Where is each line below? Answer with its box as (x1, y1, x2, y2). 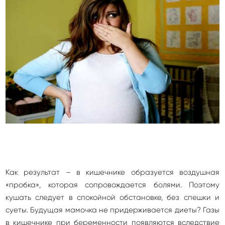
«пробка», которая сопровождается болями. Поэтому (6, 180, 219, 190)
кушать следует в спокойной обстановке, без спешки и (6, 193, 219, 202)
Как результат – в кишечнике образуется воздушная (6, 168, 219, 177)
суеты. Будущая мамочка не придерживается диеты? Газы (6, 205, 219, 215)
